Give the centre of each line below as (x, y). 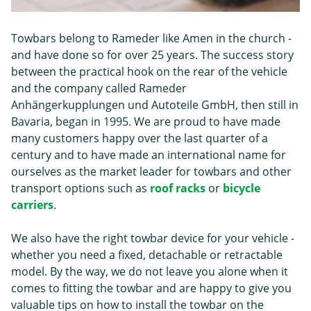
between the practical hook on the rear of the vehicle (149, 72)
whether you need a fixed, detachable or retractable (147, 255)
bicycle (242, 188)
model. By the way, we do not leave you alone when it (150, 271)
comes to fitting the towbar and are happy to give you (151, 288)
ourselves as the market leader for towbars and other (151, 171)
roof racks (178, 188)
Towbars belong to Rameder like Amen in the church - (151, 38)
